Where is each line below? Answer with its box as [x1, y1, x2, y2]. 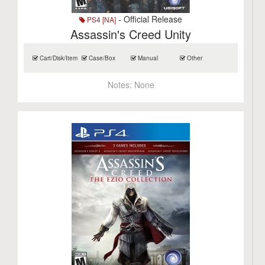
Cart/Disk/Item [38, 54, 78, 62]
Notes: [107, 79, 134, 91]
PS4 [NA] [85, 14, 117, 24]
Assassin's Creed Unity [70, 25, 192, 43]
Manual [136, 54, 159, 62]
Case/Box [87, 54, 116, 62]
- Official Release [116, 13, 183, 25]
